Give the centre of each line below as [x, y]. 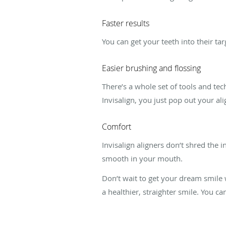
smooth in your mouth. [142, 158]
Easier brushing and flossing [151, 68]
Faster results [126, 23]
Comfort [117, 126]
